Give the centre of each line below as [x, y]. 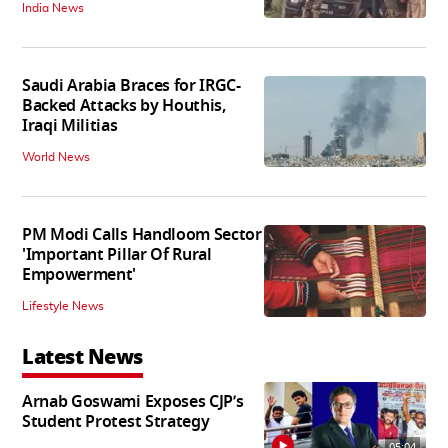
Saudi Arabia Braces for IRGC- [131, 86]
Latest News [82, 357]
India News [53, 8]
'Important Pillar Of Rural [117, 255]
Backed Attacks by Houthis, [51, 106]
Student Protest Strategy [116, 421]
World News [56, 157]
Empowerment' [79, 275]
